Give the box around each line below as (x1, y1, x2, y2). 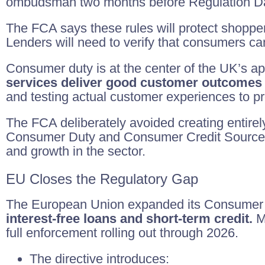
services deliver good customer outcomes (6, 75, 262, 90)
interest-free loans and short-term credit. (6, 211, 253, 226)
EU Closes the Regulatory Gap (6, 171, 198, 187)
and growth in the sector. (6, 144, 146, 159)
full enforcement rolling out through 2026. (6, 225, 238, 240)
